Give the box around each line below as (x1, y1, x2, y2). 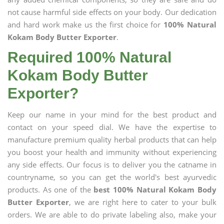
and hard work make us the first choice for (7, 19, 164, 29)
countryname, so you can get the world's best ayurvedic (7, 172, 216, 182)
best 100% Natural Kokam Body (93, 184, 217, 194)
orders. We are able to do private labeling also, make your (7, 209, 216, 219)
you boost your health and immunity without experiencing (7, 147, 216, 157)
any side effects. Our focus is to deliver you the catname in (7, 159, 216, 169)
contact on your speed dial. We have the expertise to (7, 122, 216, 132)
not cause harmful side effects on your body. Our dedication (7, 7, 216, 17)
